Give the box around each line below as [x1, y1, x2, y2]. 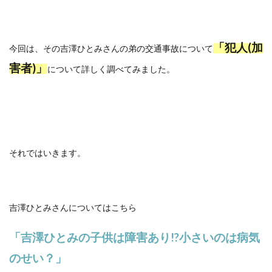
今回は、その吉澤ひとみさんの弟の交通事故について [9, 43, 213, 53]
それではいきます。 [9, 148, 86, 158]
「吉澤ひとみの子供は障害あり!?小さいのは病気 [9, 231, 260, 244]
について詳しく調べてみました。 [47, 64, 175, 74]
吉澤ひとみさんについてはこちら [9, 202, 137, 212]
